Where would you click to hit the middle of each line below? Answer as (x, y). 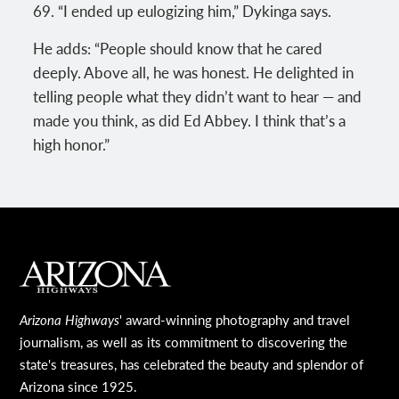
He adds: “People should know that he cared (178, 48)
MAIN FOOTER (98, 276)
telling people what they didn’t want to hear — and (198, 96)
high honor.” (72, 144)
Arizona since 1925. (79, 386)
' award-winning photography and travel (235, 319)
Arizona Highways (70, 319)
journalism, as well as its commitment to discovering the (184, 341)
